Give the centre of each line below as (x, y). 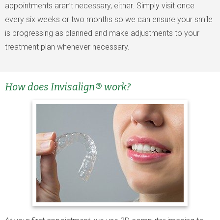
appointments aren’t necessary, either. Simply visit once (100, 6)
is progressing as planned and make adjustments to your (102, 33)
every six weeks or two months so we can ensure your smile (109, 19)
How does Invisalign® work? (68, 87)
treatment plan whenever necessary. (67, 47)
